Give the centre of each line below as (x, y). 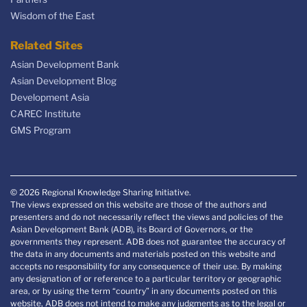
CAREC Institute (46, 113)
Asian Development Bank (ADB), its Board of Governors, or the (132, 230)
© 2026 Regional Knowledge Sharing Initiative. (101, 193)
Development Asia (50, 97)
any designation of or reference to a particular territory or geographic (146, 279)
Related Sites (47, 45)
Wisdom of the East (52, 15)
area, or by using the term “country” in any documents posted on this (144, 291)
